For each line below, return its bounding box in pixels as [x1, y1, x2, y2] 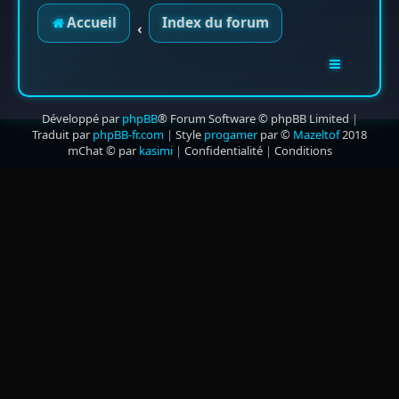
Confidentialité [183, 142, 263, 159]
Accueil [67, 13, 117, 32]
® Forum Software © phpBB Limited [157, 110, 349, 126]
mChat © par [67, 142, 139, 159]
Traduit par [32, 126, 93, 142]
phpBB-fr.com [93, 126, 164, 142]
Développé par [41, 110, 122, 126]
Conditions [273, 142, 332, 159]
